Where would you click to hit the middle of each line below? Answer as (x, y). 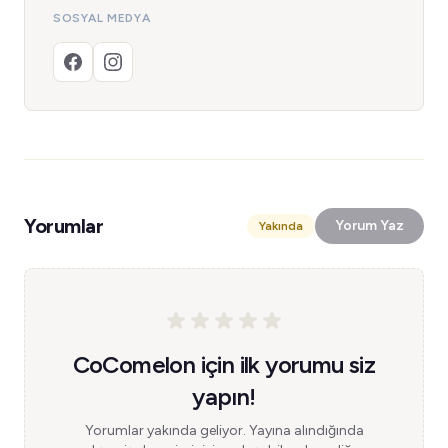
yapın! (224, 396)
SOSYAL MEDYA (102, 18)
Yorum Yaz (369, 225)
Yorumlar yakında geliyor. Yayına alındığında (224, 430)
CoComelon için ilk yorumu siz (224, 364)
